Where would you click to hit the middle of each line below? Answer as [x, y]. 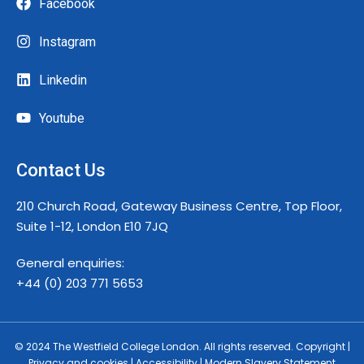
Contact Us [61, 170]
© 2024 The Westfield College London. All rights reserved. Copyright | [182, 346]
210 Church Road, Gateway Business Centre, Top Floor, [179, 206]
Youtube [61, 118]
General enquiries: [70, 262]
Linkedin [63, 80]
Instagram [67, 41]
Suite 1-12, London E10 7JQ [92, 226]
